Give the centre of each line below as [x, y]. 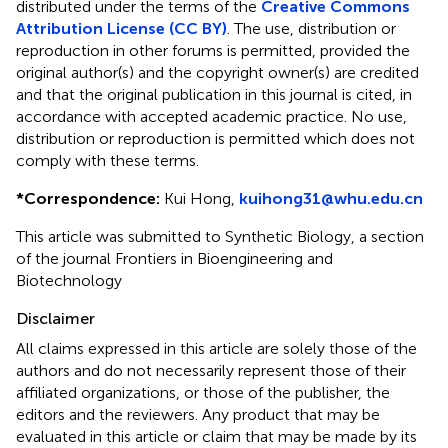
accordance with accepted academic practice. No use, [211, 117]
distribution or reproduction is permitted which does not [215, 139]
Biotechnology [69, 281]
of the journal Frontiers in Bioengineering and [174, 259]
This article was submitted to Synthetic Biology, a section [220, 237]
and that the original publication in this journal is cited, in [214, 95]
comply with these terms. [107, 161]
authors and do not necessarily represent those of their [211, 371]
